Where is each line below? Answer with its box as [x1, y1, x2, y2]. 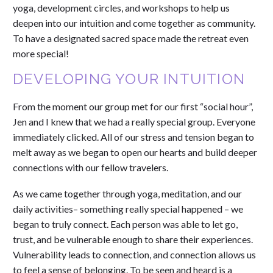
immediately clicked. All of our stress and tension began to [13, 131, 254, 143]
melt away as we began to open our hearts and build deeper [13, 146, 257, 158]
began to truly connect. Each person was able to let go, [13, 218, 238, 230]
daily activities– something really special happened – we [13, 202, 243, 214]
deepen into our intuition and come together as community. [13, 16, 255, 29]
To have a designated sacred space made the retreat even [13, 32, 249, 44]
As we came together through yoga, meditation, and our [13, 187, 242, 199]
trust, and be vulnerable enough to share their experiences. [13, 233, 253, 245]
